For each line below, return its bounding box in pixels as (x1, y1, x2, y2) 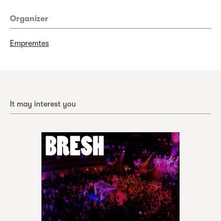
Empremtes (10, 39, 49, 48)
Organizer (10, 14, 48, 23)
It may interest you (10, 100, 76, 109)
